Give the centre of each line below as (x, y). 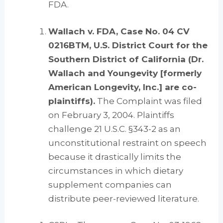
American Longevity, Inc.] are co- (123, 87)
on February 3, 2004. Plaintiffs (111, 115)
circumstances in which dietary (116, 170)
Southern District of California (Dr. (126, 59)
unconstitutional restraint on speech (128, 143)
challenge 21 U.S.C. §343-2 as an (115, 129)
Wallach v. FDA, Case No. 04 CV (119, 31)
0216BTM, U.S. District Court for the (128, 45)
